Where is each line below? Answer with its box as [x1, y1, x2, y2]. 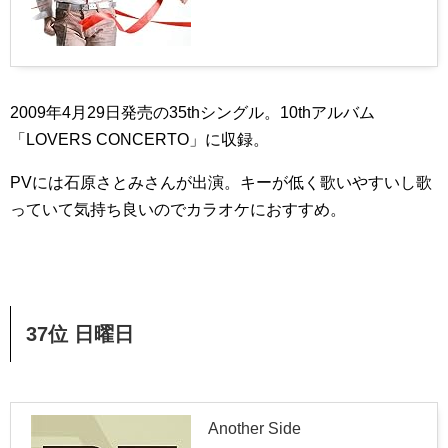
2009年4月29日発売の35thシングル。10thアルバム [10, 103, 375, 121]
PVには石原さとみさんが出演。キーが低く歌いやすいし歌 [10, 173, 432, 191]
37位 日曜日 [26, 322, 134, 345]
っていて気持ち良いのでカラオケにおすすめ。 [10, 200, 346, 218]
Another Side [208, 419, 301, 437]
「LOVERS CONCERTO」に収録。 [10, 130, 269, 148]
